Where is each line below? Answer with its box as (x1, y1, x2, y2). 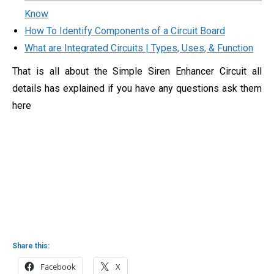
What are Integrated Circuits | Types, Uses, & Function (24, 42, 253, 54)
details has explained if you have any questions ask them (12, 83, 262, 95)
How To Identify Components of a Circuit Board (24, 25, 225, 37)
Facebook (40, 261, 76, 273)
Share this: (12, 242, 50, 251)
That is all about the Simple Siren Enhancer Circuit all (12, 65, 262, 78)
